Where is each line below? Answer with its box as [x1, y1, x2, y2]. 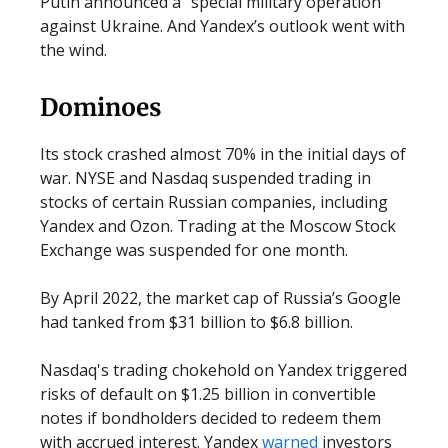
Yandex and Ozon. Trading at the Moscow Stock [40, 215, 396, 237]
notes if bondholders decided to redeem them [40, 407, 381, 429]
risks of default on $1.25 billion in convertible [40, 383, 376, 405]
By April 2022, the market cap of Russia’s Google [40, 287, 401, 309]
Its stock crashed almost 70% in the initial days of [40, 143, 406, 165]
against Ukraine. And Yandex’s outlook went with [40, 15, 405, 37]
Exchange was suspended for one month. [40, 239, 348, 261]
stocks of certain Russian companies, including [40, 191, 388, 213]
